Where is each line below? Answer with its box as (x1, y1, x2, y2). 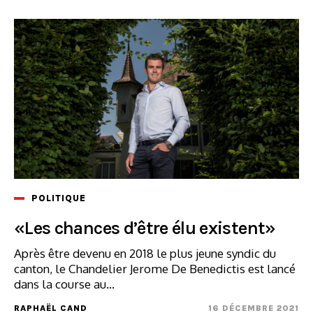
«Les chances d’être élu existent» (14, 217, 276, 239)
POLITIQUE (31, 192, 86, 203)
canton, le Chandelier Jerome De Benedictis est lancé (14, 261, 296, 276)
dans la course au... (14, 276, 115, 291)
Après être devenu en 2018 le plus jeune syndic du (14, 245, 276, 261)
